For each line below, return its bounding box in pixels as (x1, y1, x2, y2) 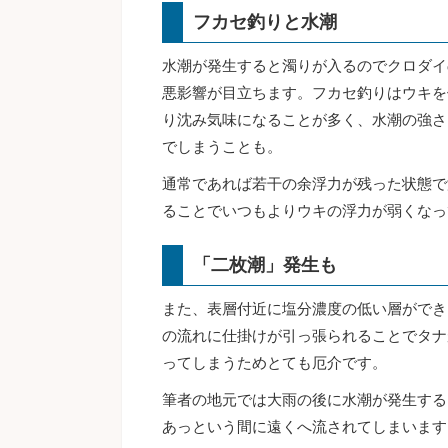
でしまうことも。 (162, 137, 282, 156)
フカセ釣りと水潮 (193, 10, 337, 32)
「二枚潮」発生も (193, 253, 337, 275)
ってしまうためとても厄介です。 (162, 353, 387, 372)
